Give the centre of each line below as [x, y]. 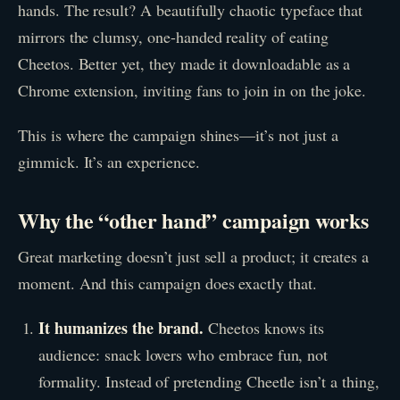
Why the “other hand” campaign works [193, 221]
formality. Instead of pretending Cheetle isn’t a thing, [209, 381]
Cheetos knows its [264, 327]
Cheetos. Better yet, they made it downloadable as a [184, 63]
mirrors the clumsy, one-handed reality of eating [173, 36]
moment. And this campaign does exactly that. [167, 283]
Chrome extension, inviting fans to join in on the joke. [192, 90]
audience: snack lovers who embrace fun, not [183, 354]
